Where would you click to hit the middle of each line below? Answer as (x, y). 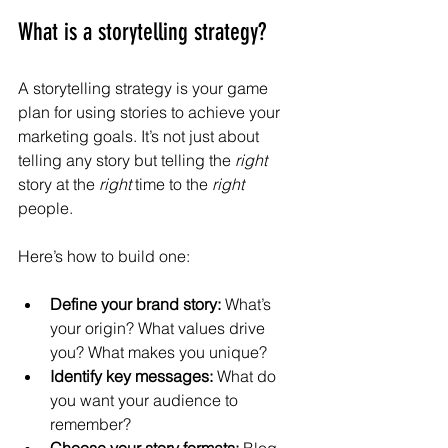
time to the (171, 183)
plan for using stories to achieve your (151, 111)
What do (246, 375)
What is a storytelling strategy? (142, 31)
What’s (248, 303)
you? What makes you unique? (158, 351)
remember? (90, 423)
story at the (58, 183)
